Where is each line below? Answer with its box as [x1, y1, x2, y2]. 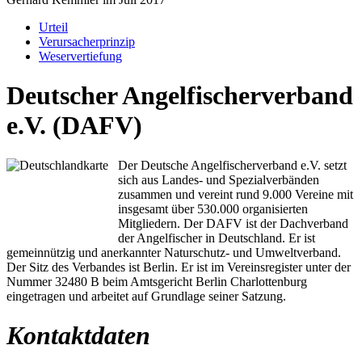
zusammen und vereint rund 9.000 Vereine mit [118, 187, 353, 201]
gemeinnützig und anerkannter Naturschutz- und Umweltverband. [6, 245, 341, 259]
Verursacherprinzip [39, 35, 135, 48]
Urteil [39, 20, 68, 34]
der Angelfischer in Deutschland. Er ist [118, 230, 315, 245]
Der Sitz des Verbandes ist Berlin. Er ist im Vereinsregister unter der [6, 259, 351, 274]
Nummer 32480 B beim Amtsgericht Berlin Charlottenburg [6, 274, 307, 288]
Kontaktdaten [6, 321, 150, 351]
